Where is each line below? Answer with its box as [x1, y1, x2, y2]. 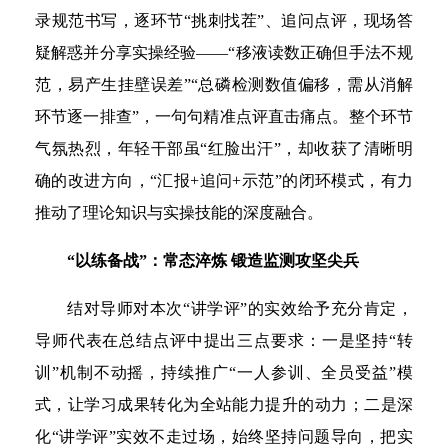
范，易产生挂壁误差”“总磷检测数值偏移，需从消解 [35, 76, 413, 93]
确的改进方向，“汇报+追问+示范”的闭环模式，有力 [35, 172, 413, 189]
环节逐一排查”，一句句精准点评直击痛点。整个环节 [35, 108, 413, 125]
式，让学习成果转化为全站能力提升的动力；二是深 [35, 396, 413, 413]
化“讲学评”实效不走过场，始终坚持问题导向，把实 [35, 428, 413, 445]
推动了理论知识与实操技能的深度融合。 [35, 204, 323, 221]
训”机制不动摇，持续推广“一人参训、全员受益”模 [35, 364, 413, 381]
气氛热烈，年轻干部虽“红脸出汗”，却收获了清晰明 [35, 140, 413, 157]
